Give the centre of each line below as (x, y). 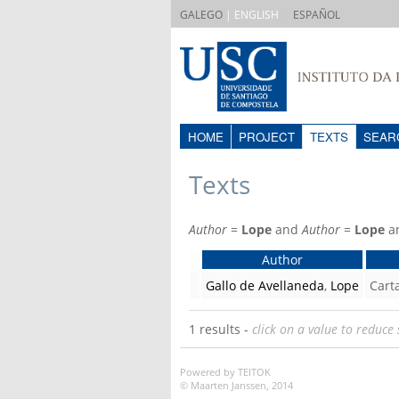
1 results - (220, 329)
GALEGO (201, 15)
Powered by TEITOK (225, 372)
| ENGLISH (251, 15)
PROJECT (267, 137)
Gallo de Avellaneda (265, 285)
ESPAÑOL (317, 15)
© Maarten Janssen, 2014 (236, 385)
